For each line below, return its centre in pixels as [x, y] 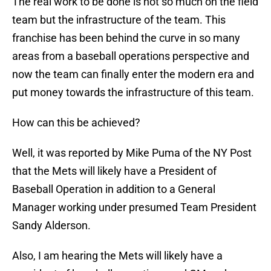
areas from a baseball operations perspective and [131, 56]
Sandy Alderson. [51, 226]
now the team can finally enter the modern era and [133, 74]
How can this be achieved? [76, 123]
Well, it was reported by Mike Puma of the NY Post [132, 153]
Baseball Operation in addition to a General [114, 189]
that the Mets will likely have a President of [114, 171]
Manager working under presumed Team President [134, 207]
